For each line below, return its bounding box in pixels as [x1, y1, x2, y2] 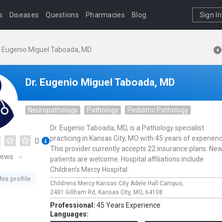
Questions [46, 11, 79, 19]
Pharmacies [85, 11, 125, 19]
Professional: [50, 201, 97, 209]
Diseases [9, 11, 39, 19]
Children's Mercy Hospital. [50, 166, 129, 173]
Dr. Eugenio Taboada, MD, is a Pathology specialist [50, 124, 204, 132]
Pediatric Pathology [127, 106, 188, 114]
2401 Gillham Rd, [50, 189, 98, 196]
